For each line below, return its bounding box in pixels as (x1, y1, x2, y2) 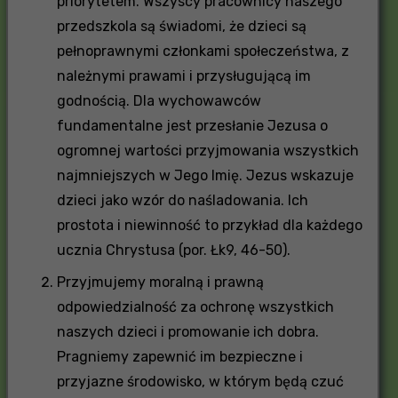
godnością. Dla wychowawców (56, 92, 261, 109)
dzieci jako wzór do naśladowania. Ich (56, 191, 308, 209)
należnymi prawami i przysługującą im (56, 67, 311, 84)
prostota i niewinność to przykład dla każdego (56, 216, 362, 234)
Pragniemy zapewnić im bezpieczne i (56, 347, 303, 365)
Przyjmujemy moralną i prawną (56, 273, 264, 291)
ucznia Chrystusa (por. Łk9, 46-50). (56, 241, 291, 259)
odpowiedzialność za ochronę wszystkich (56, 298, 334, 315)
